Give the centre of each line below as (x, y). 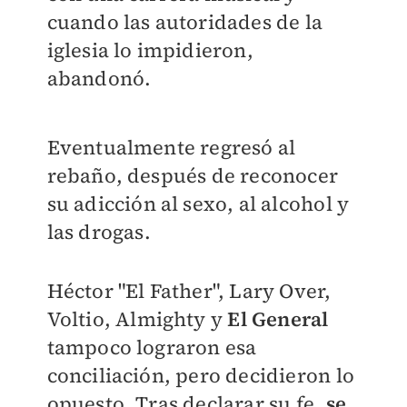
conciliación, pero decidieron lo (200, 376)
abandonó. (99, 79)
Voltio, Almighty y (137, 319)
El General (278, 319)
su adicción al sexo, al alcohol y (198, 204)
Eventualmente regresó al (171, 148)
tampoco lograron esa (152, 347)
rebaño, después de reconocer (193, 176)
